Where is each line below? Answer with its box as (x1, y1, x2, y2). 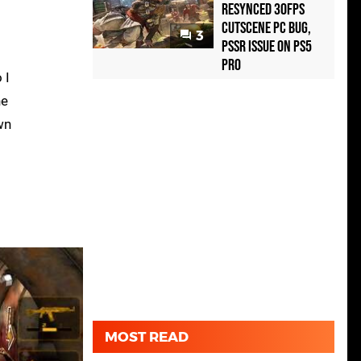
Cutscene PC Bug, (222, 19, 311, 39)
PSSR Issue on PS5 (222, 37, 312, 57)
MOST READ (105, 329, 189, 346)
